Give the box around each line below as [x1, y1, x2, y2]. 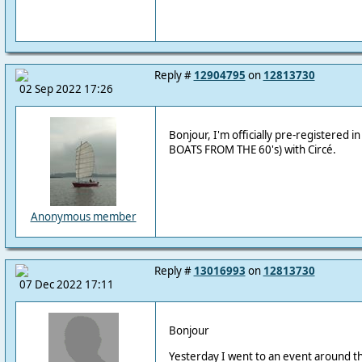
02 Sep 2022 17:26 [19, 82, 113, 96]
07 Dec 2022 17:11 [19, 277, 114, 292]
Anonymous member [30, 209, 137, 224]
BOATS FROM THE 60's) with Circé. [168, 142, 336, 158]
